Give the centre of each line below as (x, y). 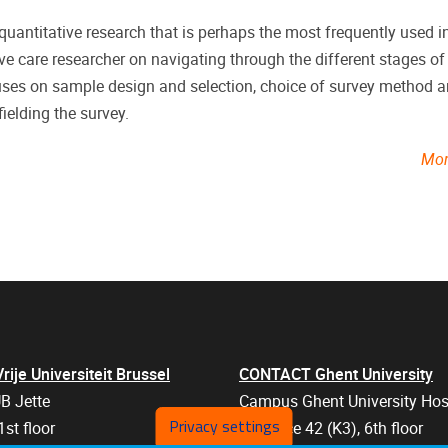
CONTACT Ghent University (336, 375)
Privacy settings (224, 425)
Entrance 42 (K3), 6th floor (331, 429)
